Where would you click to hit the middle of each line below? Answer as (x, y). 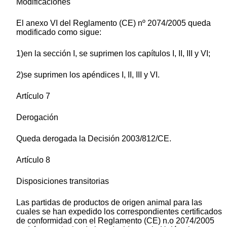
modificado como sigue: (59, 32)
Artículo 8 (33, 160)
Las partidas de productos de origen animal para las (109, 203)
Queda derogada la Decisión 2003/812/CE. (94, 139)
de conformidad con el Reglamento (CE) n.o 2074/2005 (115, 221)
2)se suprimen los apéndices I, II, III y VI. (88, 75)
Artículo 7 (33, 96)
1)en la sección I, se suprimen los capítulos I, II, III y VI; (113, 54)
